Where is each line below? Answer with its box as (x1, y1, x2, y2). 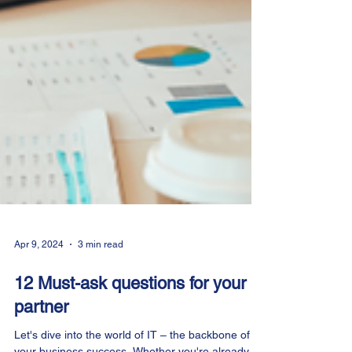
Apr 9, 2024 (14, 292, 64, 303)
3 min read (78, 292, 123, 303)
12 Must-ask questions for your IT (14, 327, 266, 346)
